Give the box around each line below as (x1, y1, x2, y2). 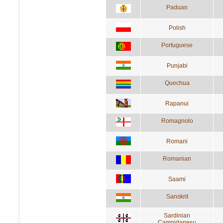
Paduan (166, 3, 188, 11)
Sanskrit (166, 193, 188, 200)
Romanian (163, 155, 191, 162)
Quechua (164, 79, 190, 87)
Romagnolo (161, 117, 193, 124)
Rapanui (165, 100, 189, 107)
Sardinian (164, 212, 190, 219)
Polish (168, 24, 186, 31)
